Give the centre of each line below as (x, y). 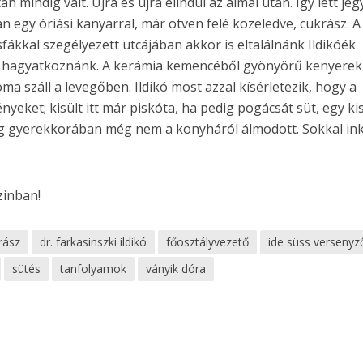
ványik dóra (176, 269)
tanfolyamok (94, 269)
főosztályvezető (208, 242)
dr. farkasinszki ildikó (94, 242)
